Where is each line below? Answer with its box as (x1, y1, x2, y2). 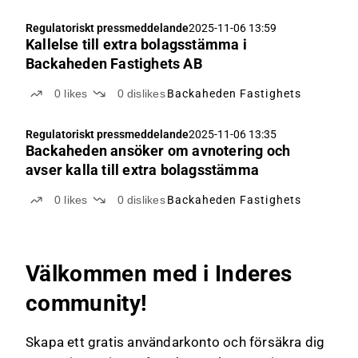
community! (26, 290, 148, 316)
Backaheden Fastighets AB (26, 55, 202, 72)
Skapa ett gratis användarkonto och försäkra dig (26, 334, 325, 350)
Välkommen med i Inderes (26, 261, 292, 287)
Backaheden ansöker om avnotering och (26, 142, 291, 159)
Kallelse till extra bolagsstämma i (26, 36, 247, 53)
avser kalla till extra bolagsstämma (26, 161, 259, 178)
